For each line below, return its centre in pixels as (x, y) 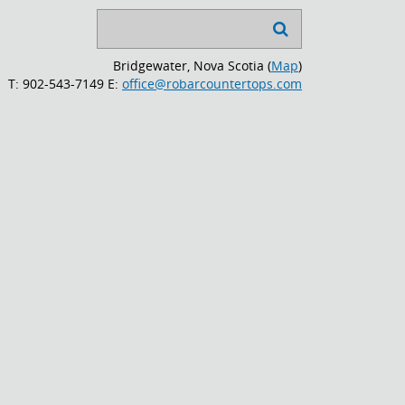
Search (118, 18)
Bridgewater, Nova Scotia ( (192, 66)
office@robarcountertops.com (212, 84)
